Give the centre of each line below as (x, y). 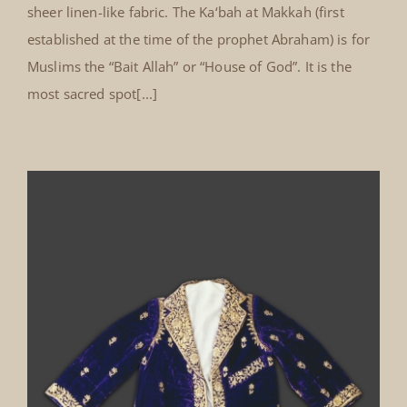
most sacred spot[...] (92, 94)
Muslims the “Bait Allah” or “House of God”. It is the (189, 67)
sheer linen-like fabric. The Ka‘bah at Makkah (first (185, 12)
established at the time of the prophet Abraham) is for (199, 40)
